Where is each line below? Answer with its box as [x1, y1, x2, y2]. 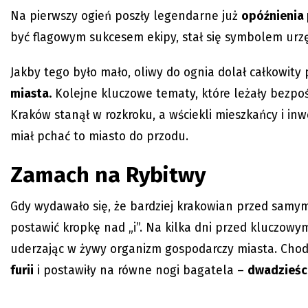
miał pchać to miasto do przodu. [10, 129, 188, 144]
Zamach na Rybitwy [10, 162, 206, 188]
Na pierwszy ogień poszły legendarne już [10, 9, 241, 24]
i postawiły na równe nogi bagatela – [34, 263, 247, 278]
